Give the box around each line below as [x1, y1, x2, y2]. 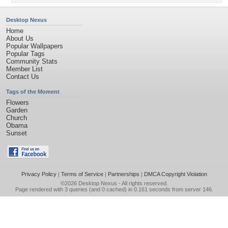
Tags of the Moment [6, 89, 60, 95]
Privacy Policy [21, 171, 56, 177]
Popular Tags [6, 50, 45, 58]
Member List [6, 65, 43, 73]
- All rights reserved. [117, 180, 168, 186]
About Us [6, 35, 34, 42]
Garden [6, 106, 27, 114]
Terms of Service [61, 171, 103, 177]
